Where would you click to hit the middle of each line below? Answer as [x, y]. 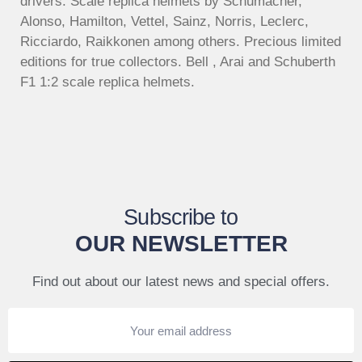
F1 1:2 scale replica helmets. [107, 82]
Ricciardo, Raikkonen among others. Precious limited [181, 41]
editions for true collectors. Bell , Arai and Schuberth [178, 61]
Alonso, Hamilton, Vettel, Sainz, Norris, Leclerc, [164, 21]
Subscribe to [181, 218]
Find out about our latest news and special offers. [181, 282]
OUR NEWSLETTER [181, 244]
